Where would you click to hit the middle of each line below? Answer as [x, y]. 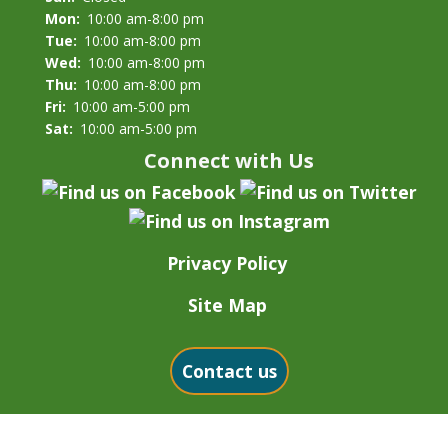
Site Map [227, 304]
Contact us [229, 370]
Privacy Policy [227, 262]
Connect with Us [229, 160]
